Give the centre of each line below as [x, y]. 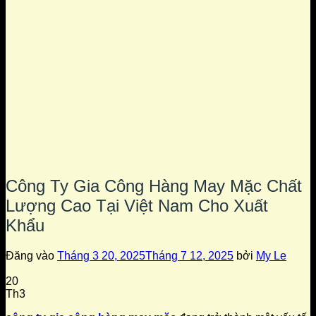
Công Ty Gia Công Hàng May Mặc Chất [154, 186]
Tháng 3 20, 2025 [101, 255]
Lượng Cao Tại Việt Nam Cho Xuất [137, 205]
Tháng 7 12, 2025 [189, 255]
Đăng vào [31, 255]
